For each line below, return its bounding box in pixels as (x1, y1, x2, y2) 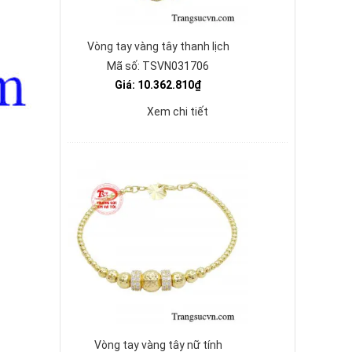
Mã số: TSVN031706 (107, 60, 209, 72)
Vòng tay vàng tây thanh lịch (86, 40, 229, 53)
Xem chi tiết (147, 105, 208, 118)
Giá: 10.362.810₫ (115, 79, 201, 91)
